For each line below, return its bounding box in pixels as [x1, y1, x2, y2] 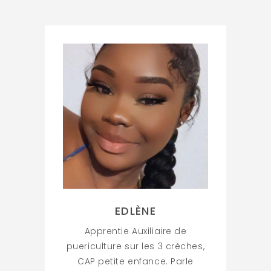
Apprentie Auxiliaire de [84, 224, 187, 237]
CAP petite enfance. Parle [77, 255, 194, 267]
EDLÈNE [114, 203, 157, 218]
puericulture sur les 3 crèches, [66, 240, 205, 252]
